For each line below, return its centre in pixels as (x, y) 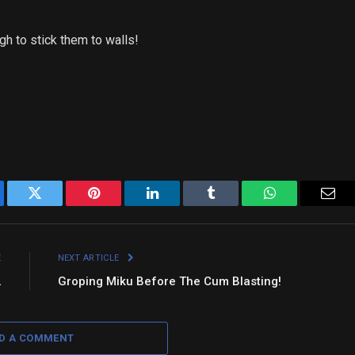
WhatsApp (299, 205)
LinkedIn (177, 205)
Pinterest (117, 205)
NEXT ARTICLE (90, 258)
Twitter (54, 205)
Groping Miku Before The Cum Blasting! (169, 282)
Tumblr (231, 205)
